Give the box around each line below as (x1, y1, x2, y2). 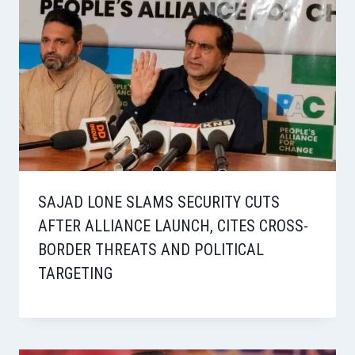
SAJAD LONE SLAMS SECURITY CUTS (38, 192, 280, 212)
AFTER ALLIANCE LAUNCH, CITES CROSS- (38, 216, 308, 235)
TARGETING (38, 263, 113, 283)
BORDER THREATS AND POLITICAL (38, 239, 264, 259)
